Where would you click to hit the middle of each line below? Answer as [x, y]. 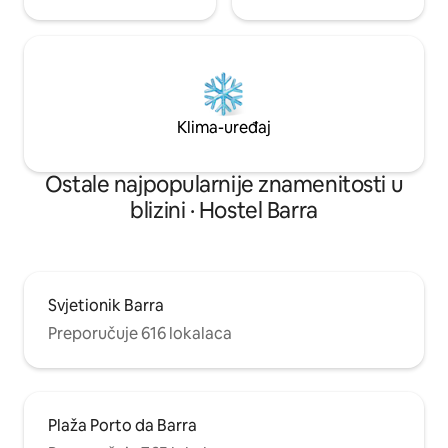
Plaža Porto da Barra [122, 426]
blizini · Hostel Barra [224, 211]
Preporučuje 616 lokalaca [140, 334]
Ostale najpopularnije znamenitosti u [224, 185]
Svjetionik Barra [106, 306]
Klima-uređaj [224, 128]
